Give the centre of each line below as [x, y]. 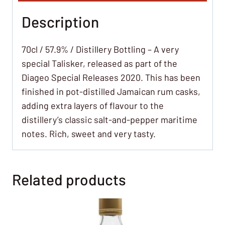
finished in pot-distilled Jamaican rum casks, [111, 91]
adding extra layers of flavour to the [93, 105]
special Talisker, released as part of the [99, 63]
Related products [69, 179]
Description [60, 21]
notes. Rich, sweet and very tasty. [89, 133]
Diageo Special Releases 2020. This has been [111, 77]
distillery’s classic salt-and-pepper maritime [109, 119]
